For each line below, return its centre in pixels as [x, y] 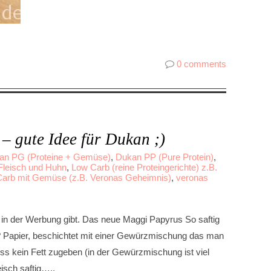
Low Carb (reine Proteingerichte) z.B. [144, 167]
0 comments [201, 64]
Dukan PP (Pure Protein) [165, 157]
